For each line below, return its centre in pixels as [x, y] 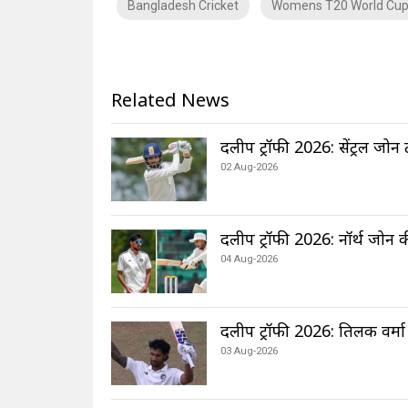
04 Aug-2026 [249, 260]
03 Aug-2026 [249, 352]
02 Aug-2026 [249, 168]
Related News [170, 100]
